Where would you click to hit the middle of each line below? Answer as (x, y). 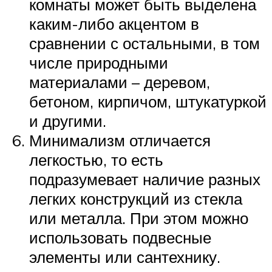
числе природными (99, 62)
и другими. (68, 121)
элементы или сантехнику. (125, 257)
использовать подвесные (120, 237)
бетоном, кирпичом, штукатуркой (148, 101)
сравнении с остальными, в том (144, 43)
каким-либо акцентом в (114, 23)
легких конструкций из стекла (136, 198)
